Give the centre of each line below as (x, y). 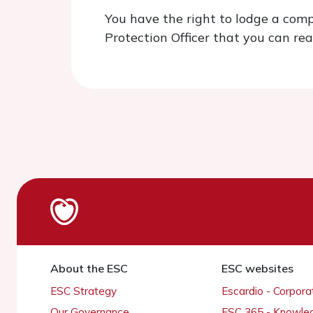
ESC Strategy (83, 291)
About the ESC (89, 268)
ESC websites (257, 268)
